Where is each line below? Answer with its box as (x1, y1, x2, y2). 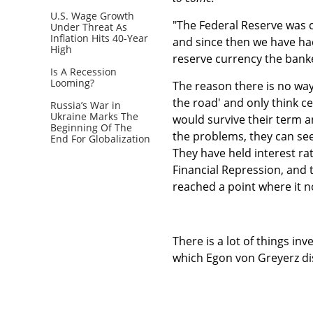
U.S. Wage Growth (50, 8, 134, 22)
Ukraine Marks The (50, 109, 138, 123)
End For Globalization (50, 131, 150, 145)
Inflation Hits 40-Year (50, 31, 148, 45)
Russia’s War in (50, 98, 121, 112)
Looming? (50, 75, 94, 89)
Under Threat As (50, 20, 127, 34)
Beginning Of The (50, 120, 132, 134)
